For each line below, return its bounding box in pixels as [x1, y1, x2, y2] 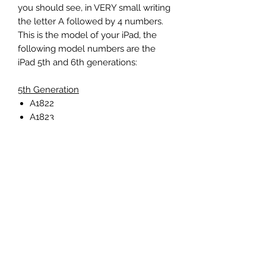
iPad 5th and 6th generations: [18, 57, 140, 68]
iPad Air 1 [18, 166, 54, 178]
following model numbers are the [18, 43, 156, 55]
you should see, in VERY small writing [18, 2, 170, 14]
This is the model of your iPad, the [18, 30, 157, 41]
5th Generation [18, 84, 79, 96]
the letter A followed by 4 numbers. [18, 16, 166, 27]
